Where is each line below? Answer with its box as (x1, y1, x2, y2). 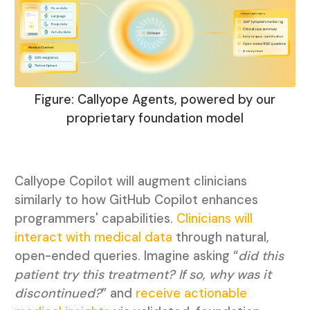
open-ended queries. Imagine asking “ (14, 248, 238, 265)
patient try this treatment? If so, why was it (14, 266, 271, 284)
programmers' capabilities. (14, 210, 176, 228)
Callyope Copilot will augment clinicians (14, 173, 247, 190)
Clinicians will (176, 210, 253, 228)
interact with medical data (14, 229, 172, 246)
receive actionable (135, 285, 247, 302)
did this (237, 248, 284, 265)
